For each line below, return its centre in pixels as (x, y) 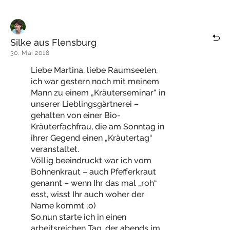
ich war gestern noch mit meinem (95, 81)
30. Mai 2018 (30, 53)
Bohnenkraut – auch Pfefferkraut (93, 172)
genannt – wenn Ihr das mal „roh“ (94, 183)
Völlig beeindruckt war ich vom (91, 160)
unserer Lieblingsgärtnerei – (85, 104)
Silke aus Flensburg (53, 42)
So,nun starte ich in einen (79, 217)
